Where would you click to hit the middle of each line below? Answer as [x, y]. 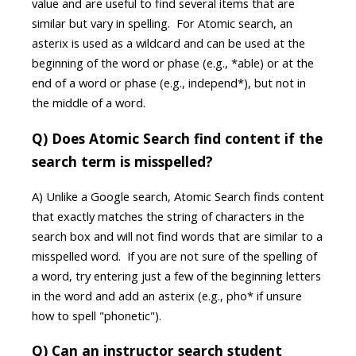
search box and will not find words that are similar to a [177, 236]
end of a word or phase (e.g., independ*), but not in [169, 83]
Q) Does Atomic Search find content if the [177, 138]
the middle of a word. [89, 103]
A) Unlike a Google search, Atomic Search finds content [178, 196]
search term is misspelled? [122, 161]
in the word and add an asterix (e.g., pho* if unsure [167, 295]
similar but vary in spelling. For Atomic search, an [162, 23]
